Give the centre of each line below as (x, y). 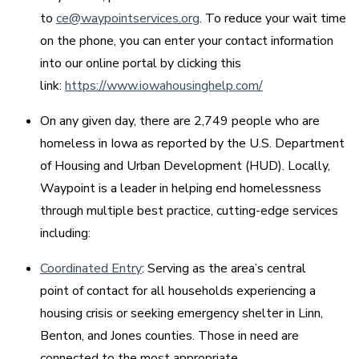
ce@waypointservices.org (128, 19)
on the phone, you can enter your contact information (187, 41)
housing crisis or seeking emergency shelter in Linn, (182, 314)
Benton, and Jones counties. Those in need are (169, 336)
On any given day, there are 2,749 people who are (180, 121)
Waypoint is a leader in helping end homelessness (181, 189)
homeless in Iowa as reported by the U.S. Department (192, 144)
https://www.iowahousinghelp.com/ (164, 86)
